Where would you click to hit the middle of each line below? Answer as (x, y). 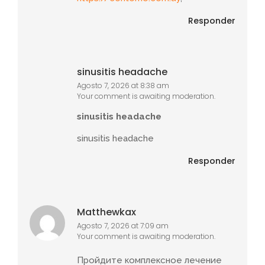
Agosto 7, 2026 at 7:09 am (123, 226)
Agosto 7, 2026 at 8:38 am (123, 86)
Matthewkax (106, 212)
